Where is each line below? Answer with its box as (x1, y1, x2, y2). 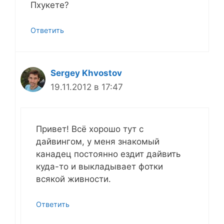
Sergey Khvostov (50, 68, 122, 78)
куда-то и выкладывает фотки (36, 161, 163, 171)
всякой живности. (36, 173, 111, 184)
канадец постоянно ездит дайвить (36, 148, 180, 159)
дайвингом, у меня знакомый (36, 136, 159, 146)
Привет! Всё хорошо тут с (36, 123, 143, 134)
